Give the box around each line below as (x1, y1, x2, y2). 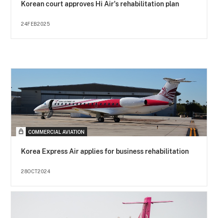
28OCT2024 (21, 168, 51, 175)
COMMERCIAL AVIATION (28, 129, 85, 135)
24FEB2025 (21, 21, 50, 27)
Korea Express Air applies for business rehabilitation (21, 147, 189, 156)
